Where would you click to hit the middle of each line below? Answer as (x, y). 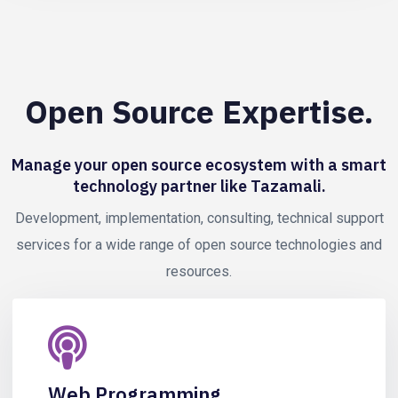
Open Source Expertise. (199, 111)
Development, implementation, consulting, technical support (199, 218)
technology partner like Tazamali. (199, 186)
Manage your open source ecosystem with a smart (199, 165)
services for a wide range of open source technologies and (199, 245)
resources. (199, 271)
